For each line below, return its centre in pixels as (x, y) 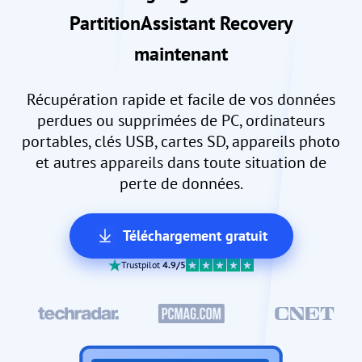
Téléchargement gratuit (195, 236)
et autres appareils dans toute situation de (181, 163)
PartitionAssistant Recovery (181, 23)
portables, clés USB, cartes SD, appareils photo (181, 142)
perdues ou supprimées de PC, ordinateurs (181, 121)
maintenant (181, 54)
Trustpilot (142, 265)
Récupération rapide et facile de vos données (181, 100)
